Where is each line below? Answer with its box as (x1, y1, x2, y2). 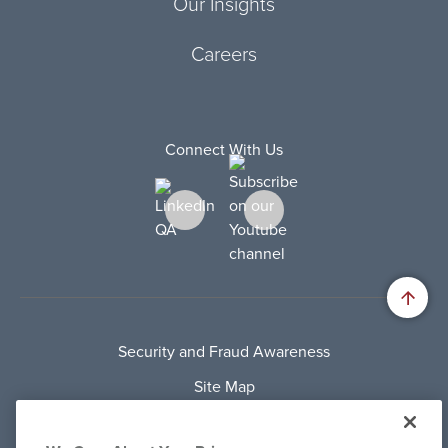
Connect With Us (165, 140, 283, 160)
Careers (191, 45, 257, 65)
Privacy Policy (176, 412, 272, 432)
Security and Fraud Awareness (118, 342, 330, 362)
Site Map (193, 377, 255, 397)
